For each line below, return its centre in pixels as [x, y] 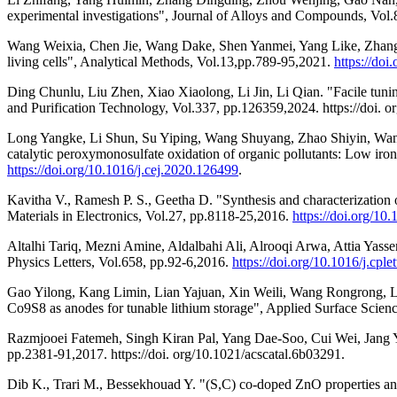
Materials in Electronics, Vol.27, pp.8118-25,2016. [150, 215]
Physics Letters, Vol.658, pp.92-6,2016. [120, 261]
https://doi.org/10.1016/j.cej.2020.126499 [123, 169]
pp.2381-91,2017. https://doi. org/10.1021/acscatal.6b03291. [176, 354]
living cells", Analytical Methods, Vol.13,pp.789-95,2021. [171, 61]
